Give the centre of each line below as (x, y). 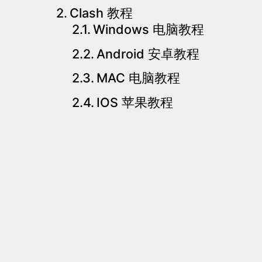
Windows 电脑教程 (149, 29)
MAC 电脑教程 (139, 78)
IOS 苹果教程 (135, 102)
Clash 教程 (101, 13)
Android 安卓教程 (148, 54)
